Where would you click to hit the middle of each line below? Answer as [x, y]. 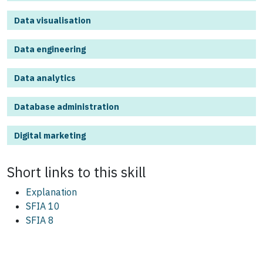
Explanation [51, 192]
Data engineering [50, 49]
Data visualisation [53, 21]
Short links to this [64, 172]
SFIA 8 [40, 220]
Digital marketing [50, 136]
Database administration [67, 107]
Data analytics [45, 78]
